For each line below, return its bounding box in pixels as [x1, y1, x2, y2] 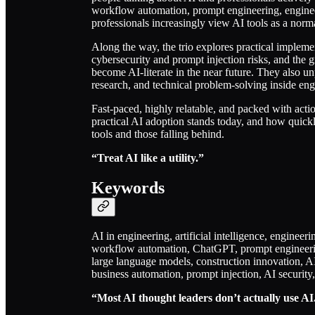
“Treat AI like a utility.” [91, 151, 204, 164]
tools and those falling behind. [91, 127, 224, 140]
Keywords [91, 178, 165, 197]
